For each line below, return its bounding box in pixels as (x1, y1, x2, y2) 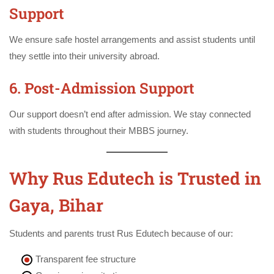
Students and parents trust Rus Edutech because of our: (9, 228, 233, 239)
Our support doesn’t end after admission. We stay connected (9, 108, 251, 119)
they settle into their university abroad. (9, 50, 160, 61)
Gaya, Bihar (9, 193, 103, 217)
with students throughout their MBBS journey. (9, 125, 188, 136)
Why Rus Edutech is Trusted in (9, 166, 261, 190)
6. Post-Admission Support (9, 78, 194, 98)
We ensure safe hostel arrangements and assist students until (9, 34, 255, 45)
